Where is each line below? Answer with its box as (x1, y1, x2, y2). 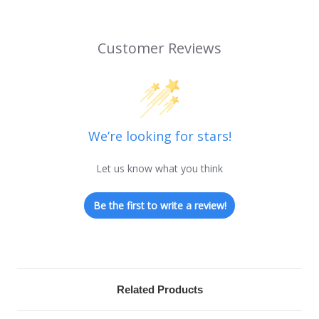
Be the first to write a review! (93, 199, 226, 213)
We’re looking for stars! (88, 127, 231, 145)
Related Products (116, 283, 203, 296)
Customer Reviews (98, 38, 221, 58)
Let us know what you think (96, 162, 223, 176)
